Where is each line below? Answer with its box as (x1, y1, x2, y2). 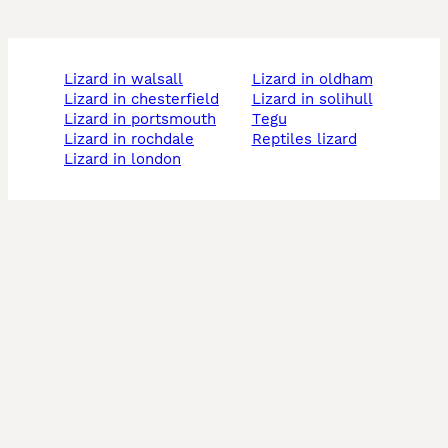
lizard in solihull (260, 90, 373, 109)
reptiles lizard (261, 130, 357, 149)
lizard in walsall (73, 70, 183, 89)
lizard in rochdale (73, 130, 194, 149)
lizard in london (73, 150, 181, 169)
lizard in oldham (260, 70, 373, 89)
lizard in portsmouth (73, 110, 216, 129)
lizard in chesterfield (73, 90, 219, 109)
